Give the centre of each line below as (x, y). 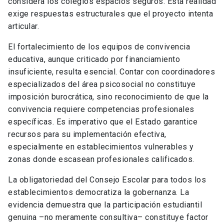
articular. (23, 26)
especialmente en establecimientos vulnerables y (101, 147)
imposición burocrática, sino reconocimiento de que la (108, 97)
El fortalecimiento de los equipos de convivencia (99, 47)
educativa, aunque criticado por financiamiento (94, 59)
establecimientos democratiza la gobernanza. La (98, 192)
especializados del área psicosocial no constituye (102, 84)
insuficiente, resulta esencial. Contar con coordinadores (111, 72)
